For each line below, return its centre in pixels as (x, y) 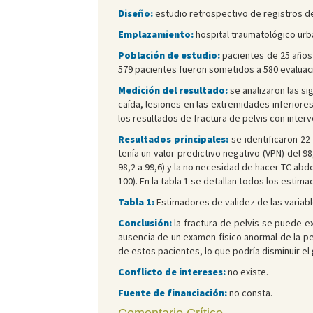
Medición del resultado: (173, 90)
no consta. (249, 293)
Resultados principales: (173, 139)
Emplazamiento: (155, 35)
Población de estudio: (169, 56)
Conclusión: (145, 223)
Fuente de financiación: (172, 293)
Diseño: (135, 14)
